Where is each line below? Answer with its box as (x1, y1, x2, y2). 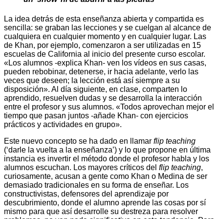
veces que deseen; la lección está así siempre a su (4, 76, 180, 85)
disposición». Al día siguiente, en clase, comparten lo (4, 85, 187, 93)
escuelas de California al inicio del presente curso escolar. (4, 49, 205, 58)
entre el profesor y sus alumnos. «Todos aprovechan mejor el (4, 102, 214, 111)
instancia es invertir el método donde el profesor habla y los (4, 154, 209, 163)
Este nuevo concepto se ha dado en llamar (4, 136, 153, 145)
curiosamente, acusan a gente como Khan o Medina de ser (4, 172, 207, 180)
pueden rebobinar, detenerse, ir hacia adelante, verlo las (4, 67, 198, 76)
